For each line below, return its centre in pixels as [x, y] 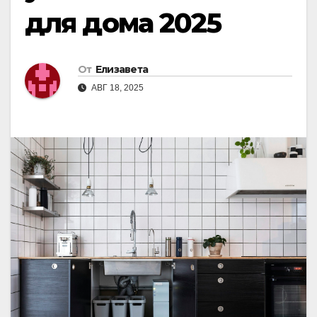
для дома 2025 [123, 23]
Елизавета [122, 70]
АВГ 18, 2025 [116, 88]
